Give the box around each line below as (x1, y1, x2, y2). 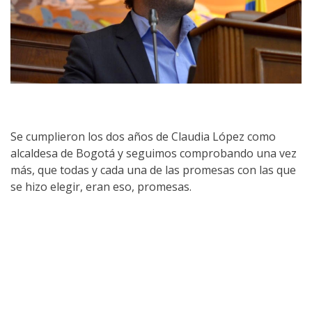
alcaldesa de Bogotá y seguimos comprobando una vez (10, 146, 297, 162)
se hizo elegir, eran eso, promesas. (10, 179, 192, 195)
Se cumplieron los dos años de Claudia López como (10, 129, 276, 145)
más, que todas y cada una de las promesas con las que (10, 162, 296, 178)
